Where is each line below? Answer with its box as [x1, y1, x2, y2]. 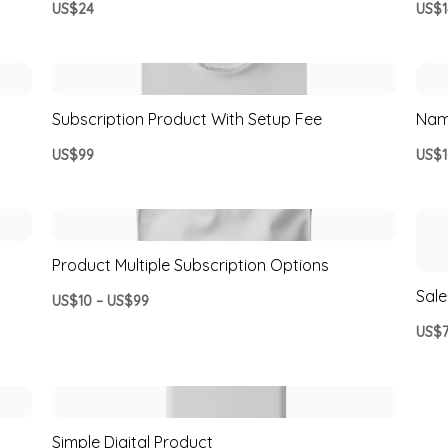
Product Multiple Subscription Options [52, 255, 330, 276]
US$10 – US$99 [52, 292, 150, 311]
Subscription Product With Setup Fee [52, 109, 323, 130]
